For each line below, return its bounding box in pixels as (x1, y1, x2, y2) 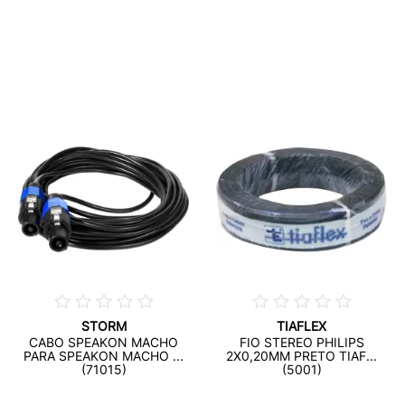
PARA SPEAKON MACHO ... (24, 348, 184, 363)
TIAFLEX (277, 318, 326, 334)
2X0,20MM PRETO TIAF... (226, 348, 377, 363)
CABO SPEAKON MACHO (29, 334, 178, 350)
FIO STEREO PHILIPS (239, 334, 364, 350)
